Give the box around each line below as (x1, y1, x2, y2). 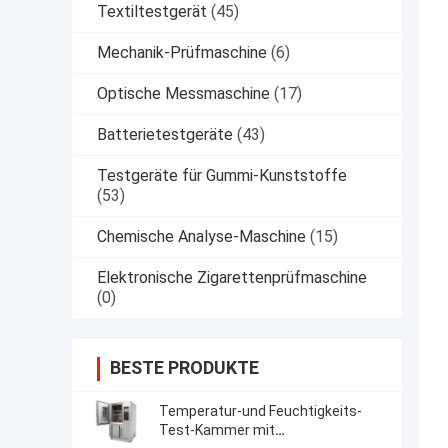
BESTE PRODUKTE (110, 357, 259, 379)
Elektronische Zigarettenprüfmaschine (97, 268, 367, 288)
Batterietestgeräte (97, 125, 233, 145)
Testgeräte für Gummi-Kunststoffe (97, 166, 347, 186)
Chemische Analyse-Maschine (97, 227, 306, 247)
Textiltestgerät (97, 2, 207, 22)
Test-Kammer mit (159, 422, 275, 439)
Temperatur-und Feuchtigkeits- (159, 403, 362, 420)
